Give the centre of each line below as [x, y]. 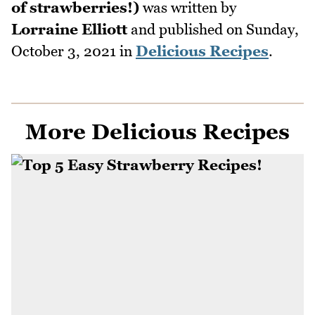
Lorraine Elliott [69, 29]
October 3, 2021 [64, 51]
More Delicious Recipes [157, 131]
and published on [187, 29]
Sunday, [272, 29]
